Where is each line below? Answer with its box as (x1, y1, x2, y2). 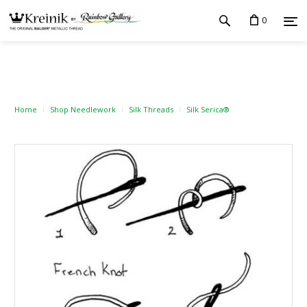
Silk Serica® (186, 104, 230, 114)
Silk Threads (129, 104, 173, 114)
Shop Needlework (50, 104, 116, 114)
